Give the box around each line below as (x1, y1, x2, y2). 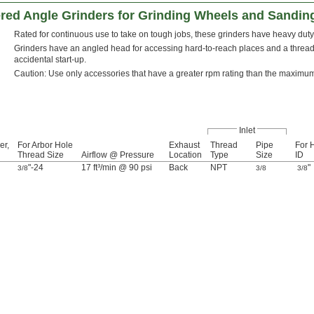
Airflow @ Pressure (81, 150, 154, 161)
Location (169, 150, 202, 161)
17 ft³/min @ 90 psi (81, 163, 152, 173)
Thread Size (18, 150, 64, 161)
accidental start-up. (14, 55, 86, 65)
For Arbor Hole (18, 140, 73, 151)
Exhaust (169, 140, 200, 151)
